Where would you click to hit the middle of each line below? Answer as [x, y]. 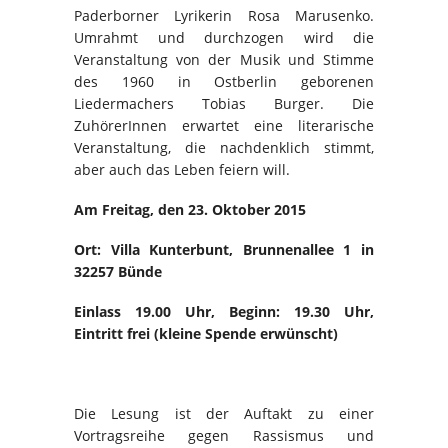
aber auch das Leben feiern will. [182, 169]
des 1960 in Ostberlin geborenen [224, 81]
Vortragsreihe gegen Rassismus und [224, 435]
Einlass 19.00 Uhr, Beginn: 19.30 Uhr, [224, 311]
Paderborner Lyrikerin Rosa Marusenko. [224, 15]
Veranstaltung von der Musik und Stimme [224, 59]
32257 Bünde [118, 271]
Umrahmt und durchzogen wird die [224, 37]
